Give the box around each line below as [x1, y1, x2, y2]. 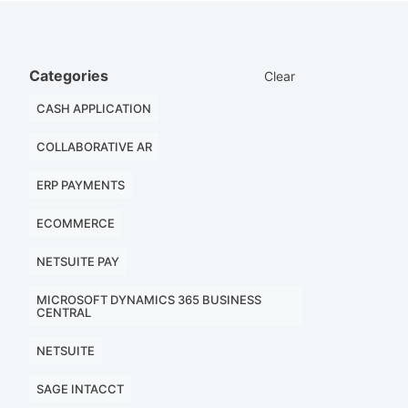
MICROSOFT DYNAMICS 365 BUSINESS [36, 292, 261, 307]
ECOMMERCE [36, 216, 115, 230]
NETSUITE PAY [36, 254, 119, 269]
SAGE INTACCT [36, 382, 124, 396]
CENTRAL [36, 305, 91, 320]
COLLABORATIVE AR [36, 139, 152, 154]
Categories [29, 66, 108, 85]
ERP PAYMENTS [36, 178, 125, 192]
